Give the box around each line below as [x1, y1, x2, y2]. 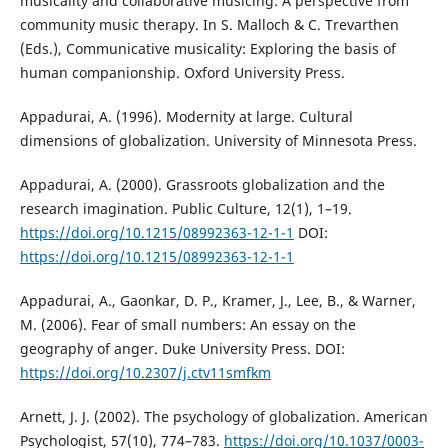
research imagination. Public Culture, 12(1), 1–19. [19, 199, 352, 219]
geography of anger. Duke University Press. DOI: [19, 339, 345, 359]
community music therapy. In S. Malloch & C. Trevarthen [19, 15, 399, 35]
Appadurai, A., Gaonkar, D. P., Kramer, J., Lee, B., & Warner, [19, 291, 416, 311]
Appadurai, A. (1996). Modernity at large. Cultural [19, 107, 353, 127]
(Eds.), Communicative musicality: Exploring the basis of [19, 39, 396, 59]
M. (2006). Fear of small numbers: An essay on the [19, 315, 356, 335]
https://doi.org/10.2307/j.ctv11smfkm [19, 363, 271, 383]
